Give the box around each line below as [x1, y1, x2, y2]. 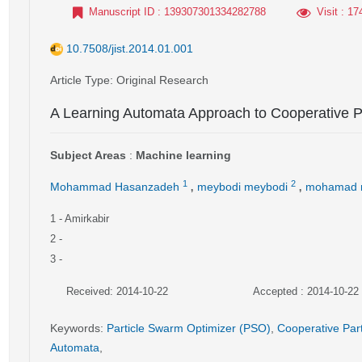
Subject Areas [50, 149, 126, 162]
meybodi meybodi [197, 180, 288, 193]
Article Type [50, 74, 110, 86]
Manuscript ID [89, 6, 154, 18]
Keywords [50, 322, 100, 335]
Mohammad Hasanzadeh [50, 180, 179, 193]
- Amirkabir [59, 213, 109, 225]
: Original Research [110, 74, 208, 86]
